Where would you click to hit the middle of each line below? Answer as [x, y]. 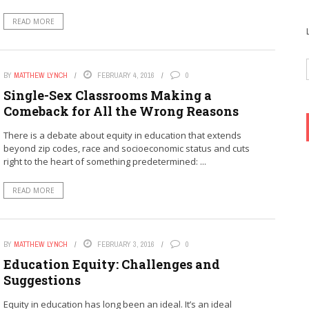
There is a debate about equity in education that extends [122, 135]
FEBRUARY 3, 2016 [126, 244]
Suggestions [42, 280]
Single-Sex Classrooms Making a [107, 95]
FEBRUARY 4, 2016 [126, 75]
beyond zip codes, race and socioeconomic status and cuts [126, 148]
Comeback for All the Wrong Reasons [121, 111]
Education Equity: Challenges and [111, 264]
